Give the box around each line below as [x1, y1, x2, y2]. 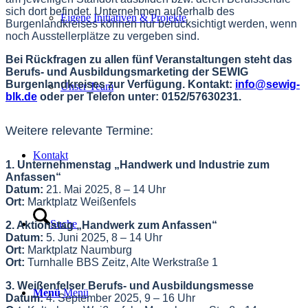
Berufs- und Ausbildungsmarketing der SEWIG [5, 66, 248, 78]
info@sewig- [235, 78, 300, 90]
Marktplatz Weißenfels [25, 196, 136, 208]
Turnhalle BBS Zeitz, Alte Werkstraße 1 [25, 256, 218, 269]
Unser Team [60, 80, 113, 92]
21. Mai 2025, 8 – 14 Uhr [43, 184, 166, 196]
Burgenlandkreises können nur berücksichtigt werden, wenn [5, 18, 297, 30]
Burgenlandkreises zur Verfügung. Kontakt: [5, 78, 235, 90]
